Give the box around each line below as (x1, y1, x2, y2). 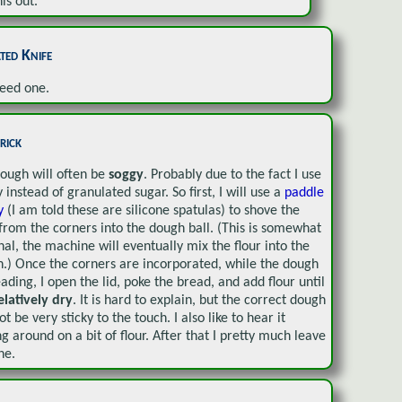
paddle (284, 186, 324, 201)
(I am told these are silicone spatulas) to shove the (7, 204, 300, 219)
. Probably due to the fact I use (144, 168, 321, 183)
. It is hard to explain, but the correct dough (73, 293, 326, 309)
